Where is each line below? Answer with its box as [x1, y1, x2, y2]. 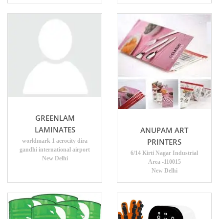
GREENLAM [35, 112, 75, 123]
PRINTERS [147, 137, 181, 147]
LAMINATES [34, 124, 75, 134]
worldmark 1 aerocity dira [22, 137, 88, 144]
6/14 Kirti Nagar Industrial [131, 150, 198, 157]
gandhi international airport [20, 146, 90, 153]
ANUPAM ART [140, 125, 188, 135]
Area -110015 [148, 158, 181, 166]
